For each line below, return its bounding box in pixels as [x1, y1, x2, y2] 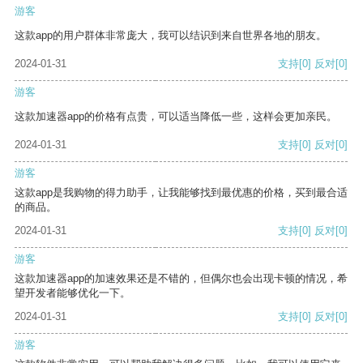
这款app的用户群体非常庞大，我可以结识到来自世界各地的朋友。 [15, 29, 327, 42]
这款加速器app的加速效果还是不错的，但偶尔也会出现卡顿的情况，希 [15, 272, 348, 285]
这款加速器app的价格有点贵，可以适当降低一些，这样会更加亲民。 [15, 110, 337, 123]
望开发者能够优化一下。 [15, 287, 130, 300]
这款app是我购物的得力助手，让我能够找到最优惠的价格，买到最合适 [15, 186, 348, 199]
